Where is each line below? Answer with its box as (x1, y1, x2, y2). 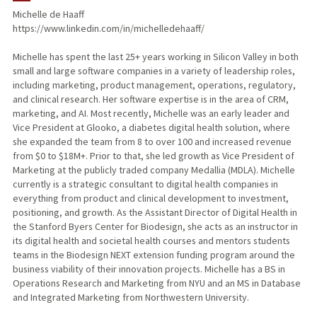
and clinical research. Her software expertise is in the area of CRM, (12, 93, 289, 106)
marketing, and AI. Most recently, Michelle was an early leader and (12, 107, 289, 120)
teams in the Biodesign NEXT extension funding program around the (12, 248, 295, 262)
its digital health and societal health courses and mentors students (12, 234, 290, 248)
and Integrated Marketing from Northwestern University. (12, 291, 249, 304)
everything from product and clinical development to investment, (12, 192, 289, 205)
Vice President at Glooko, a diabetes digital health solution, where (12, 121, 290, 134)
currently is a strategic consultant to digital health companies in (12, 178, 278, 191)
